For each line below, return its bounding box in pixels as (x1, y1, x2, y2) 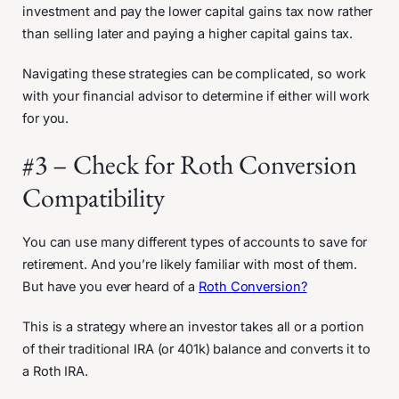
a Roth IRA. (22, 362, 92, 379)
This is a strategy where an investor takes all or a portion (22, 318, 365, 335)
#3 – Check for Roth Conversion (22, 146, 357, 182)
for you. (22, 110, 73, 126)
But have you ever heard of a (22, 278, 199, 295)
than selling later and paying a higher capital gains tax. (22, 25, 354, 42)
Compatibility (22, 179, 165, 215)
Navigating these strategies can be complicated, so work (22, 65, 366, 82)
